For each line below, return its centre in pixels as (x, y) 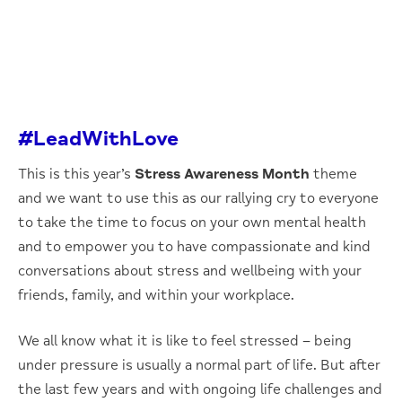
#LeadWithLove (98, 139)
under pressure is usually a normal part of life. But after (199, 365)
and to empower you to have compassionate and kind (194, 247)
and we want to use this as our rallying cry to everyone (198, 198)
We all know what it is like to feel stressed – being (185, 341)
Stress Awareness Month (222, 174)
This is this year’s (76, 174)
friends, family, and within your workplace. (156, 295)
